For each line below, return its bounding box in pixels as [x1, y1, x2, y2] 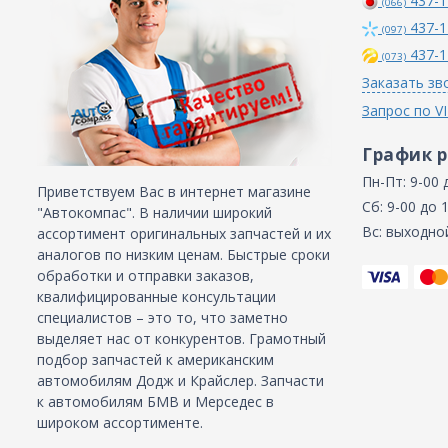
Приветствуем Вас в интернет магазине [37, 182, 311, 201]
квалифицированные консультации [37, 287, 276, 306]
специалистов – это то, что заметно [37, 308, 288, 327]
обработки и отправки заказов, [37, 266, 254, 285]
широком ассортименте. [37, 413, 203, 432]
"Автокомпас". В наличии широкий [37, 203, 272, 222]
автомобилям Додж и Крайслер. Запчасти [37, 371, 324, 390]
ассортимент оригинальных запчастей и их [37, 224, 331, 243]
